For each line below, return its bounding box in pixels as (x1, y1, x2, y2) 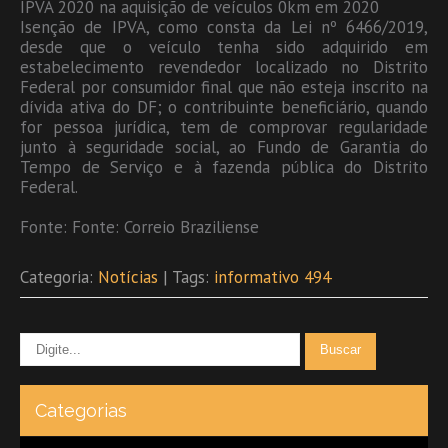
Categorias (35, 399, 127, 421)
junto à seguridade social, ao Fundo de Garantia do (20, 135, 428, 158)
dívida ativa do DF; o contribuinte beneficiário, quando (20, 95, 428, 118)
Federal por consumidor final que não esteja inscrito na (20, 75, 428, 98)
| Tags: (163, 265, 214, 288)
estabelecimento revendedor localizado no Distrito (20, 55, 428, 78)
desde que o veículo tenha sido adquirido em (20, 35, 428, 58)
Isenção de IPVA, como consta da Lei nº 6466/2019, (20, 15, 428, 38)
